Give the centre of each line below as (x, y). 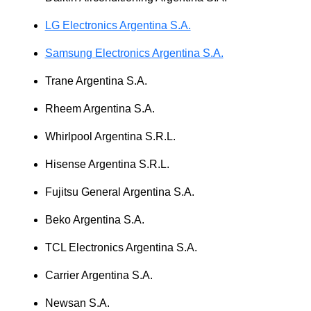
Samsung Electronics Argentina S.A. (134, 53)
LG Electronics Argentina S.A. (118, 25)
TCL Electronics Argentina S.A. (121, 247)
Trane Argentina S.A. (96, 81)
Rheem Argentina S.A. (100, 108)
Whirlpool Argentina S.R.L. (110, 136)
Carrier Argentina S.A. (99, 275)
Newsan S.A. (77, 303)
